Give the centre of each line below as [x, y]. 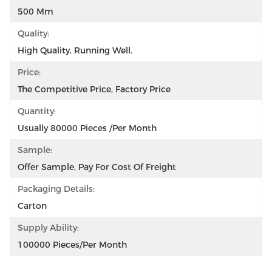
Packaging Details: [56, 189]
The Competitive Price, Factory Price [94, 89]
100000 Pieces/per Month [72, 245]
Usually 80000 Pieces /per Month [87, 128]
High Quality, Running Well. [75, 50]
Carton [32, 206]
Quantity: [37, 111]
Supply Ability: [48, 228]
